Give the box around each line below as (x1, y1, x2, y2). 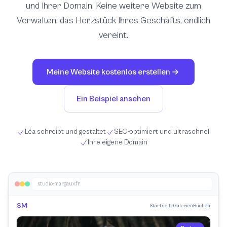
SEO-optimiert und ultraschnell (113, 128, 211, 136)
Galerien (173, 203, 193, 209)
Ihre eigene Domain (88, 138, 147, 146)
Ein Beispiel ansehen (77, 94, 150, 103)
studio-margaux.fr (38, 180, 80, 187)
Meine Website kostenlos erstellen (47, 67, 170, 77)
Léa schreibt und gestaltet (24, 128, 106, 136)
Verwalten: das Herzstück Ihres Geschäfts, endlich (17, 15, 210, 26)
